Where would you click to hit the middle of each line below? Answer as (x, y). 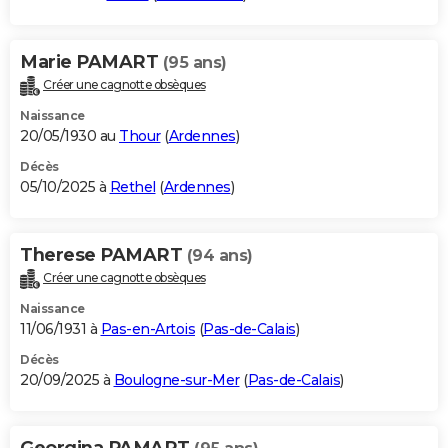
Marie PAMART (91, 61)
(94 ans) (219, 255)
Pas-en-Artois (147, 328)
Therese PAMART (103, 254)
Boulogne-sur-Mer (176, 379)
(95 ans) (194, 62)
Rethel (132, 186)
